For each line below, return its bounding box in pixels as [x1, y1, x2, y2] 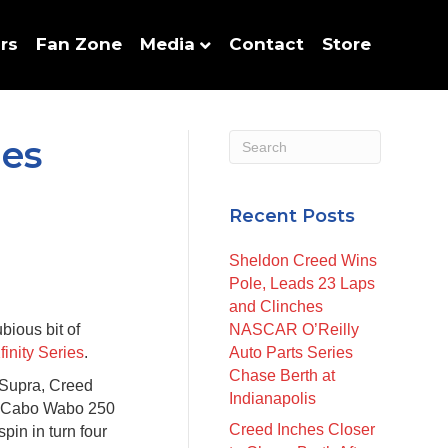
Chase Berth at [229, 367, 336, 384]
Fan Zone [36, 34, 123, 54]
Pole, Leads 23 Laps [229, 275, 376, 292]
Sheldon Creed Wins [229, 252, 378, 269]
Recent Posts [229, 205, 356, 227]
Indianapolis [229, 390, 317, 407]
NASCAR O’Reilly [229, 321, 360, 338]
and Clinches [229, 298, 324, 315]
